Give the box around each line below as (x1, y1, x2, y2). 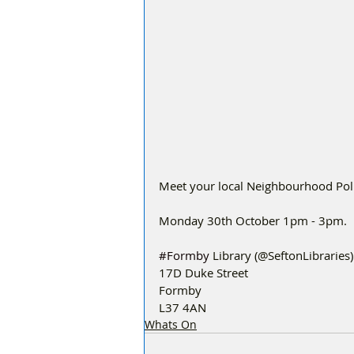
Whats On (145, 317, 197, 333)
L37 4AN (159, 299, 206, 316)
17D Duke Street (159, 265, 248, 281)
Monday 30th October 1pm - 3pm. (159, 213, 347, 229)
